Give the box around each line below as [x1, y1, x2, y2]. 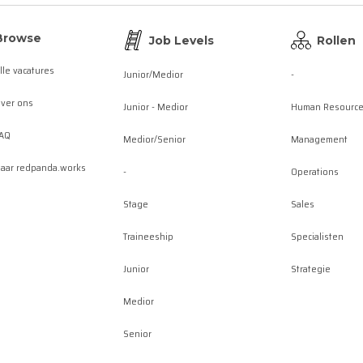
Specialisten [291, 228, 344, 244]
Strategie [291, 261, 331, 276]
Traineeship [123, 228, 173, 244]
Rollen [317, 32, 356, 48]
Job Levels [149, 32, 214, 48]
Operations [291, 164, 339, 179]
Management [291, 131, 348, 147]
